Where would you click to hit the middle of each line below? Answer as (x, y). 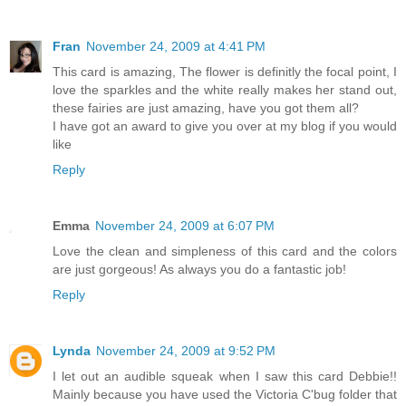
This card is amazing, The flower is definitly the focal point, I (225, 72)
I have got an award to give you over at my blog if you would (225, 126)
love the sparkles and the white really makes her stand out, (225, 90)
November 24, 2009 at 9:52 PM (186, 351)
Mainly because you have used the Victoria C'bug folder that (225, 395)
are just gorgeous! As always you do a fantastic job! (199, 270)
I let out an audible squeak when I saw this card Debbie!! (225, 377)
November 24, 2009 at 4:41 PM (176, 47)
